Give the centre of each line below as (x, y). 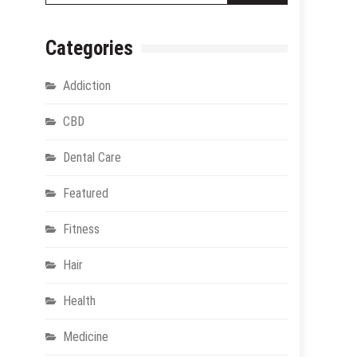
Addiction (86, 86)
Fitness (81, 229)
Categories (89, 49)
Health (79, 301)
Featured (85, 194)
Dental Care (92, 158)
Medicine (85, 337)
